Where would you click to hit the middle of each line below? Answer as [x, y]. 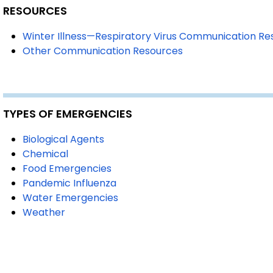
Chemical [45, 154]
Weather [44, 212]
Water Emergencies [70, 198]
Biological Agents [63, 139]
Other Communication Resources [103, 51]
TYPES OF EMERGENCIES [68, 114]
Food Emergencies [67, 168]
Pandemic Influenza [69, 183]
